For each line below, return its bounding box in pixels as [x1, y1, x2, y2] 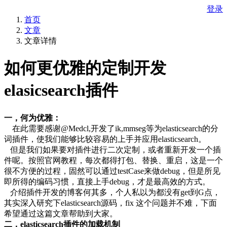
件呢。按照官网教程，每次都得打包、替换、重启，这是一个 [4, 156, 223, 165]
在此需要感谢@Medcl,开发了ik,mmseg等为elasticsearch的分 [4, 124, 218, 133]
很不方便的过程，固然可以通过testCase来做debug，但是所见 [4, 166, 220, 175]
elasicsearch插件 [4, 81, 118, 100]
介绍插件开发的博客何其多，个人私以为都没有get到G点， [4, 187, 220, 197]
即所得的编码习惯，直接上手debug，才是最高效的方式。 [4, 177, 210, 186]
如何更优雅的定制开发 [4, 59, 166, 78]
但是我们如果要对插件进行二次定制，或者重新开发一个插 [4, 145, 221, 154]
